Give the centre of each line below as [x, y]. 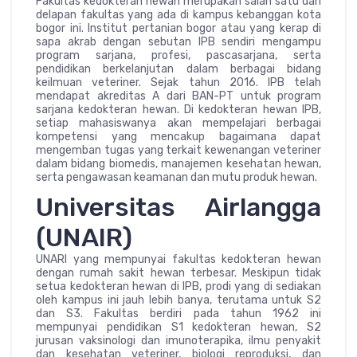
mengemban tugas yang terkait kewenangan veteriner [178, 150]
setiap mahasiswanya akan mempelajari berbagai [178, 123]
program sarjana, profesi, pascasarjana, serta [178, 55]
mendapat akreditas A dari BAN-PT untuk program [178, 96]
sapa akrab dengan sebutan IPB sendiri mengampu [178, 41]
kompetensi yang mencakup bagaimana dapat [178, 136]
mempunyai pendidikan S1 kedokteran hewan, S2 [178, 327]
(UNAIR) [84, 237]
